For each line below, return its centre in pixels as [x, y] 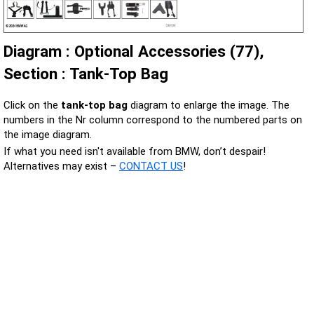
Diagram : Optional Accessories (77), [134, 51]
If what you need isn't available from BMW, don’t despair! [135, 151]
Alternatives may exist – [61, 166]
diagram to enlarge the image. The [209, 105]
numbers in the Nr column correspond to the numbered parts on [153, 120]
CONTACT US [151, 166]
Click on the [32, 105]
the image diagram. [48, 134]
